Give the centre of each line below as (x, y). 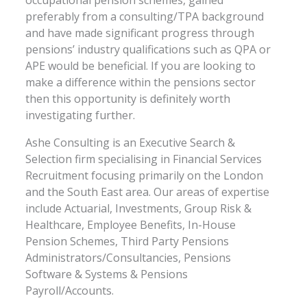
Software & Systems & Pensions (107, 274)
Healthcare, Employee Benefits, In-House (131, 224)
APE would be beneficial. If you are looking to (141, 65)
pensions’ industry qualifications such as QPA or (148, 49)
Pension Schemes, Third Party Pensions (127, 241)
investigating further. (81, 115)
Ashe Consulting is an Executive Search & (131, 142)
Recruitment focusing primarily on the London (145, 175)
